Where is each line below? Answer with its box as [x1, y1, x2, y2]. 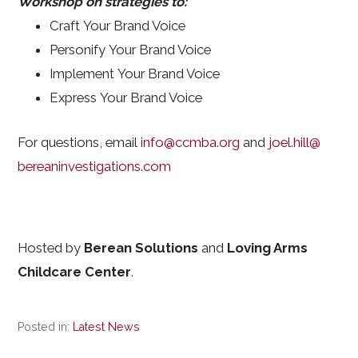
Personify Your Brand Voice [50, 42, 221, 58]
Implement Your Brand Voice [50, 66, 224, 82]
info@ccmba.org [141, 133, 241, 150]
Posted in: [18, 320, 74, 333]
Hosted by [18, 239, 85, 256]
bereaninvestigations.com [18, 157, 172, 174]
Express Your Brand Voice [50, 89, 203, 106]
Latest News [73, 320, 141, 333]
